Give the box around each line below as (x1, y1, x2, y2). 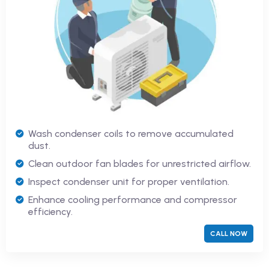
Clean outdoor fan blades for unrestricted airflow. (28, 157, 251, 169)
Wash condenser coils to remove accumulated (28, 127, 234, 139)
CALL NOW (210, 229, 247, 238)
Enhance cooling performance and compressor (28, 193, 237, 205)
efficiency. (28, 205, 73, 217)
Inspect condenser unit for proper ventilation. (28, 175, 229, 187)
